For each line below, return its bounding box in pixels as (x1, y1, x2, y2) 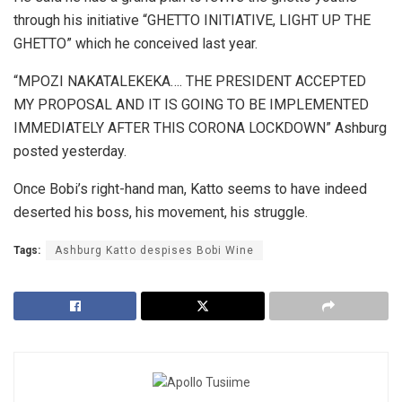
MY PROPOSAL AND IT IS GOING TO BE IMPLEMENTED (13, 96, 369, 114)
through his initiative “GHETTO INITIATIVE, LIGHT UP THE (13, 12, 371, 30)
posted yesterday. (13, 143, 127, 161)
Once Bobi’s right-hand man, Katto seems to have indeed (13, 180, 367, 198)
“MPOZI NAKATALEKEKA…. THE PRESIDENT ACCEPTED (13, 73, 366, 91)
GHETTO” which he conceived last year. (13, 35, 258, 53)
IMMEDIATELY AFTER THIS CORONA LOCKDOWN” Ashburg (13, 119, 387, 137)
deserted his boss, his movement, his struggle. (13, 204, 308, 222)
